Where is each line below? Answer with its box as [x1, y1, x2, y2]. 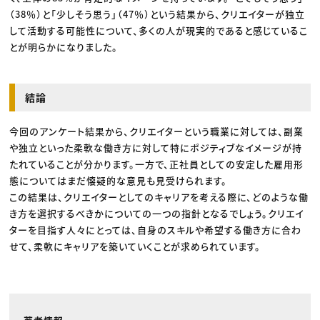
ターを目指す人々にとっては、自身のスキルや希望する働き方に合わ [9, 222, 302, 236]
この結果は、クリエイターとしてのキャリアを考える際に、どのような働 [9, 189, 309, 204]
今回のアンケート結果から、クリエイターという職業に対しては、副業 [9, 124, 304, 138]
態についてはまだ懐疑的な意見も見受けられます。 [9, 173, 228, 187]
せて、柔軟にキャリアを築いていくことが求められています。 [9, 239, 261, 253]
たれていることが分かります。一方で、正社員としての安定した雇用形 [9, 156, 304, 171]
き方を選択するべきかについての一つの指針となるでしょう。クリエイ [9, 206, 304, 220]
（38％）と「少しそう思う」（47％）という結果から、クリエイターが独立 [9, 6, 306, 21]
